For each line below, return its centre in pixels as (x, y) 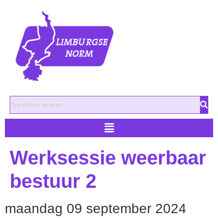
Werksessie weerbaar (108, 158)
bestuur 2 (53, 181)
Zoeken (23, 100)
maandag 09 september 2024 (96, 209)
